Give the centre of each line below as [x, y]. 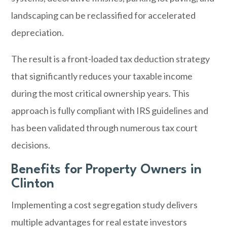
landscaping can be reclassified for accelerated [104, 15]
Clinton [33, 184]
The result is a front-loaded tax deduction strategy [111, 59]
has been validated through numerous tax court [105, 128]
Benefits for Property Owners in [107, 170]
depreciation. [38, 32]
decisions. [31, 145]
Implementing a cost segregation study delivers [105, 205]
